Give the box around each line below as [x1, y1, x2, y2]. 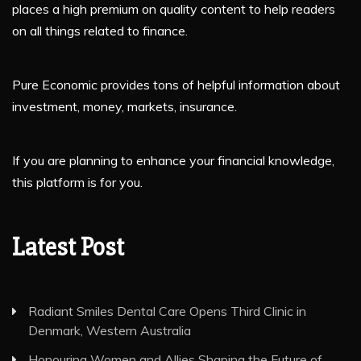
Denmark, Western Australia [28, 322, 191, 338]
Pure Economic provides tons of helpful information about [12, 76, 340, 93]
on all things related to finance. [12, 22, 188, 39]
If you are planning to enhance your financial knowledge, [12, 151, 334, 168]
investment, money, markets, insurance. [12, 98, 237, 114]
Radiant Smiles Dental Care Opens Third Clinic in [28, 302, 306, 319]
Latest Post [12, 230, 124, 263]
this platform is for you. [12, 173, 143, 190]
